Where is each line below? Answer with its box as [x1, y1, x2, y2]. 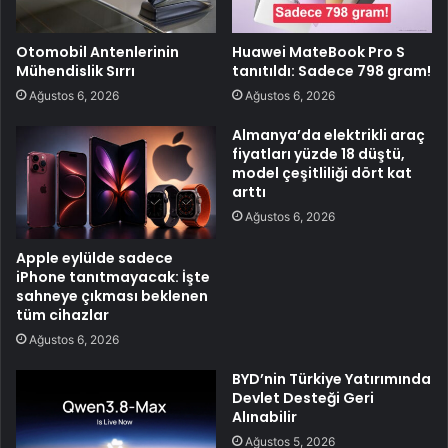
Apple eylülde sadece [16, 247, 173, 268]
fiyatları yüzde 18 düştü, [232, 143, 405, 164]
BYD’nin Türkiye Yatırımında [232, 368, 431, 389]
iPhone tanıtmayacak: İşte [16, 266, 210, 287]
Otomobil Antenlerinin [16, 41, 179, 62]
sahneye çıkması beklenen [16, 285, 208, 306]
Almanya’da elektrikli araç [232, 124, 425, 145]
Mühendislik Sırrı [16, 60, 135, 81]
